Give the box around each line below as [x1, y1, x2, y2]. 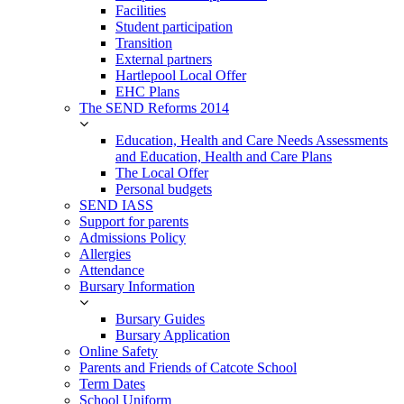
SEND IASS [79, 197, 153, 213]
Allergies [79, 246, 131, 262]
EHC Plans [115, 84, 179, 99]
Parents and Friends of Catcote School [79, 360, 297, 375]
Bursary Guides [115, 311, 205, 326]
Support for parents [79, 214, 188, 229]
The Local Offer [115, 165, 208, 180]
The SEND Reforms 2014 [79, 100, 229, 115]
